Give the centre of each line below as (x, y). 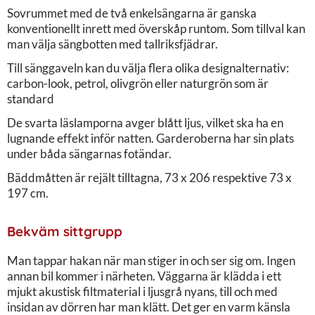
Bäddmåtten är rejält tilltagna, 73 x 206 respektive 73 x (149, 177)
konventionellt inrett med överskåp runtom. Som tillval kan (156, 28)
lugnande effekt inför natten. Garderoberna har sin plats (150, 138)
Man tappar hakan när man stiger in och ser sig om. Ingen (151, 260)
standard (31, 98)
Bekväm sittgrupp (65, 231)
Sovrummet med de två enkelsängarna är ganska (132, 13)
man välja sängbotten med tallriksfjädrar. (112, 44)
